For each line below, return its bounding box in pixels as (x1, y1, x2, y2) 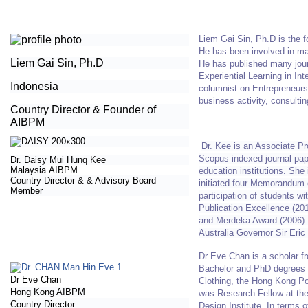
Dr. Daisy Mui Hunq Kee (10, 154, 107, 165)
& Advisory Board (87, 175, 157, 186)
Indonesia (10, 80, 59, 92)
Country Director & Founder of (10, 103, 157, 115)
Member (10, 185, 43, 196)
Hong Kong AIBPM (10, 286, 86, 297)
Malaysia (10, 164, 47, 175)
